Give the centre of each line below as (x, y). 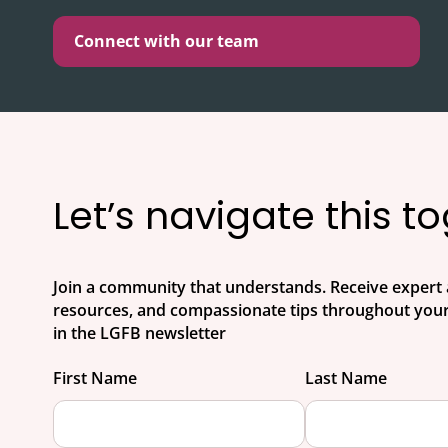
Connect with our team (166, 41)
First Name (95, 378)
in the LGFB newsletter (139, 333)
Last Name (345, 378)
